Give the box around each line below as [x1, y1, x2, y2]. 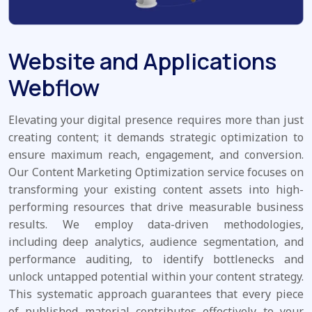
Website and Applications [8, 46, 276, 77]
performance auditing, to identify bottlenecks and [8, 251, 304, 267]
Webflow [8, 72, 100, 104]
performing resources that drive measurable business [8, 199, 304, 215]
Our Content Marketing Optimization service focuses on [8, 164, 304, 180]
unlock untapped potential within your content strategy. [8, 269, 304, 285]
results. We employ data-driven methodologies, [8, 217, 304, 233]
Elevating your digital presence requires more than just [8, 112, 304, 128]
